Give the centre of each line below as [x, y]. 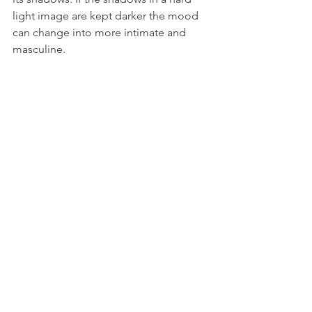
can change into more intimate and [101, 32]
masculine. [42, 49]
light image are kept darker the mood [107, 15]
